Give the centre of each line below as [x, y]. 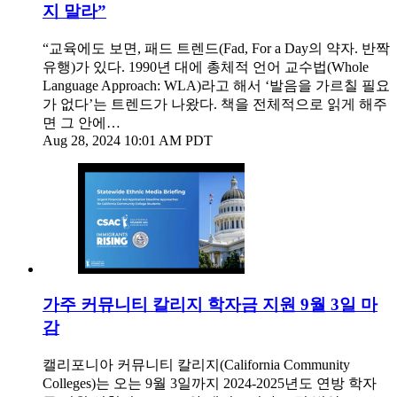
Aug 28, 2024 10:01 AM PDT [128, 140]
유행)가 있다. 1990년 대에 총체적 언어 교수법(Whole [206, 66]
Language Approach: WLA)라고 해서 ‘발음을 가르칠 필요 [216, 85]
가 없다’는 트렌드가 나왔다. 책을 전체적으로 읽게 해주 [215, 104]
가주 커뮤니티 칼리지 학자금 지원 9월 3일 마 [210, 305]
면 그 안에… [82, 122]
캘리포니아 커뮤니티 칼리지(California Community [196, 365]
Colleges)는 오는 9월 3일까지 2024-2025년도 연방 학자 [210, 384]
